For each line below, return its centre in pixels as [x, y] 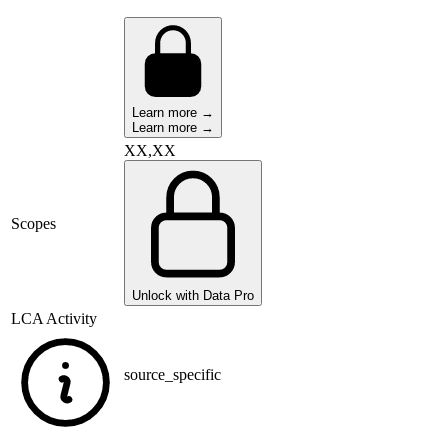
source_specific [172, 375]
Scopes [33, 224]
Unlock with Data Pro [193, 296]
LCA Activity [54, 319]
